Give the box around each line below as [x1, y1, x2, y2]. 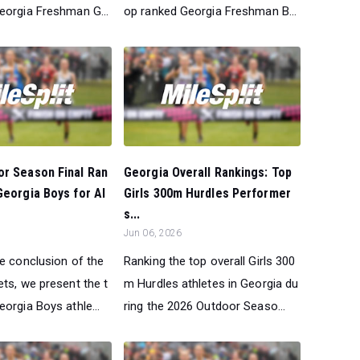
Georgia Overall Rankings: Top [124, 164, 292, 180]
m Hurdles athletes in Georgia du [124, 276, 299, 291]
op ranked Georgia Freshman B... [124, 3, 297, 18]
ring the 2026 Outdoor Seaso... [124, 298, 286, 313]
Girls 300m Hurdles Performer [124, 185, 291, 201]
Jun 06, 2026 [124, 227, 182, 239]
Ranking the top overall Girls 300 [124, 253, 296, 268]
